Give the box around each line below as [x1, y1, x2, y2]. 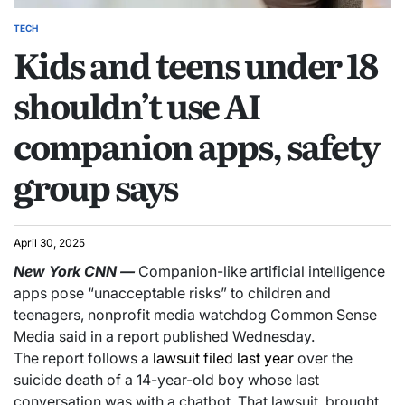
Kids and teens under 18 [14, 38, 377, 89]
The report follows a [14, 348, 153, 367]
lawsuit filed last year [153, 348, 294, 367]
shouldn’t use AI [14, 79, 260, 130]
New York [14, 261, 80, 280]
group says [14, 160, 177, 212]
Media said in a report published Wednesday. [14, 326, 315, 345]
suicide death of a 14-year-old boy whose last [14, 370, 319, 389]
